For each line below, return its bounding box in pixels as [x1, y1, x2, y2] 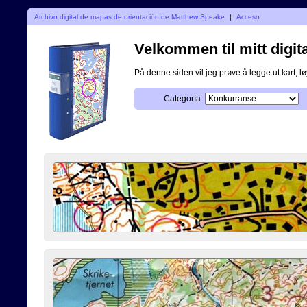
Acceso [236, 12, 260, 21]
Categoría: [163, 93, 203, 103]
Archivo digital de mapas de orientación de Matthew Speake [34, 12, 225, 21]
